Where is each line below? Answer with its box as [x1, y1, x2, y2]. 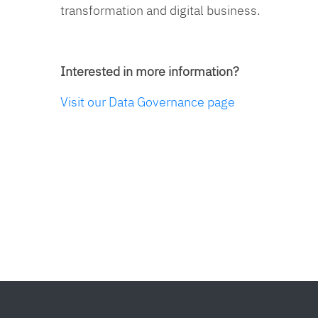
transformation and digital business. [60, 1, 263, 18]
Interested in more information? [60, 62, 238, 79]
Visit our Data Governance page [60, 93, 238, 110]
